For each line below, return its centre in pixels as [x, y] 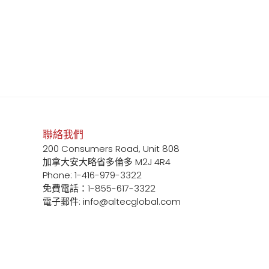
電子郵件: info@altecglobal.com [112, 201]
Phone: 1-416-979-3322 [92, 175]
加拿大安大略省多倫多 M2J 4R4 [107, 162]
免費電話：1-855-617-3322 [99, 188]
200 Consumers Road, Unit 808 [111, 148]
